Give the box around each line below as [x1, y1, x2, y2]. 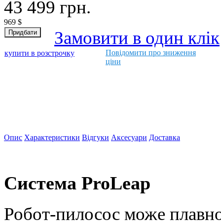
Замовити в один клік [54, 27, 220, 48]
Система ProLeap [4, 173, 150, 194]
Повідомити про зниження [106, 48, 196, 57]
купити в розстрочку [4, 48, 74, 57]
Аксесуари [111, 133, 147, 142]
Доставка [149, 133, 180, 142]
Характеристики [24, 133, 80, 142]
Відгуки [82, 133, 109, 142]
